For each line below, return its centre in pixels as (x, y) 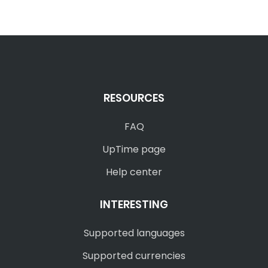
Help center (134, 172)
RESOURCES (134, 98)
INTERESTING (134, 204)
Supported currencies (134, 256)
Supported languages (134, 233)
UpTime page (134, 149)
